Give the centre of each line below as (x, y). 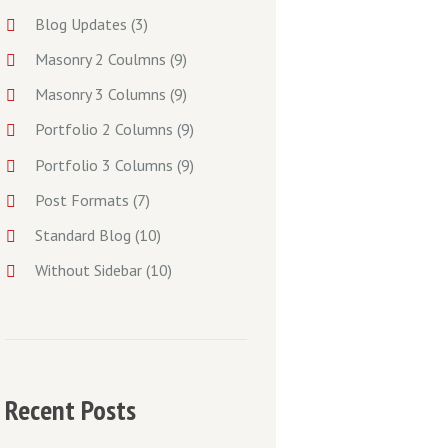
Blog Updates (81, 24)
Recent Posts (70, 409)
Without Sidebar (89, 269)
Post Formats (82, 199)
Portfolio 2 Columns (104, 129)
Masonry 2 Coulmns (101, 59)
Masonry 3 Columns (101, 94)
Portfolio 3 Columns (104, 164)
